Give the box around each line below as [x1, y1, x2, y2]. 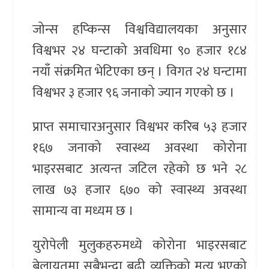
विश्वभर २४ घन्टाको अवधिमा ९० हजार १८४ [32, 39, 247, 62]
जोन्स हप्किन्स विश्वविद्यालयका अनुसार [32, 18, 247, 41]
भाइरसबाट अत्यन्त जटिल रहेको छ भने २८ [32, 157, 247, 180]
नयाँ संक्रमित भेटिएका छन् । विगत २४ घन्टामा [32, 60, 247, 83]
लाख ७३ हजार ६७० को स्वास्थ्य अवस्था [32, 178, 247, 201]
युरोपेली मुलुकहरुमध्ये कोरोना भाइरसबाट [32, 234, 247, 256]
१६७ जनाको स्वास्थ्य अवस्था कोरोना [32, 136, 247, 159]
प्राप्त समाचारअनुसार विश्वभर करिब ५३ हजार [32, 115, 247, 138]
